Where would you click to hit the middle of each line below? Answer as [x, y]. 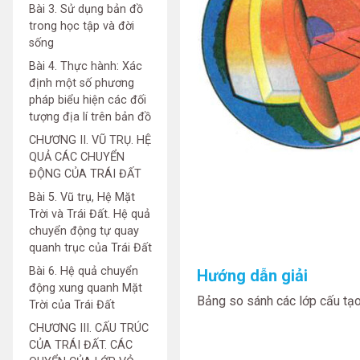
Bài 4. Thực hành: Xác [86, 66]
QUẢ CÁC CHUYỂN [77, 157]
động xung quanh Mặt [86, 288]
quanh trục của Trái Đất [90, 248]
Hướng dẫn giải [252, 276]
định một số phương [82, 83]
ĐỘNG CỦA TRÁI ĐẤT [85, 174]
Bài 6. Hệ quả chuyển [84, 271]
